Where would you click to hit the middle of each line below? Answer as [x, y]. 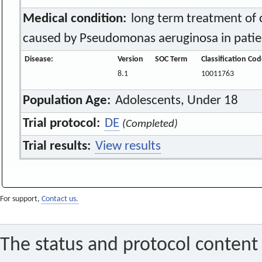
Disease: [39, 59]
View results [128, 146]
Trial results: [57, 146]
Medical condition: [75, 19]
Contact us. [60, 199]
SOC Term [171, 59]
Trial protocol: [62, 123]
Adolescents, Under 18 [175, 101]
